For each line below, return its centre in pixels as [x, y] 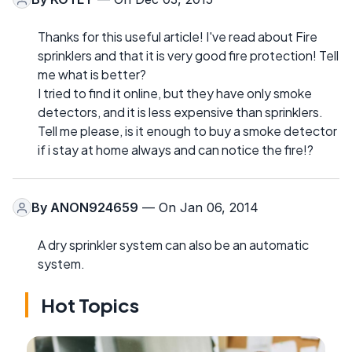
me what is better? [92, 75]
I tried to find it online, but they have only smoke [175, 93]
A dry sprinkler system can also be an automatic [173, 245]
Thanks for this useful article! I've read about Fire [178, 37]
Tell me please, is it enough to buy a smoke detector [187, 131]
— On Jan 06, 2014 [198, 208]
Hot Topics [90, 305]
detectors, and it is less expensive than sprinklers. [180, 112]
